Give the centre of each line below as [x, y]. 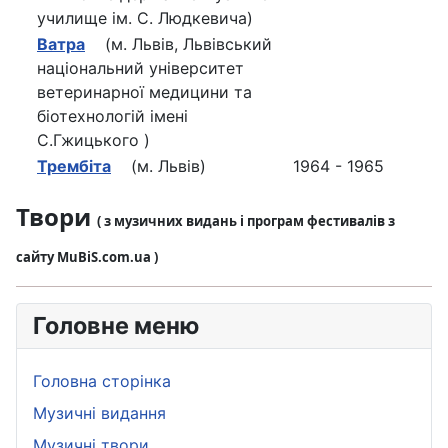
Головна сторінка [102, 380]
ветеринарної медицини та [144, 91]
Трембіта [74, 165]
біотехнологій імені [112, 115]
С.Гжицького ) [93, 139]
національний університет [140, 67]
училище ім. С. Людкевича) [145, 17]
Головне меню [116, 325]
